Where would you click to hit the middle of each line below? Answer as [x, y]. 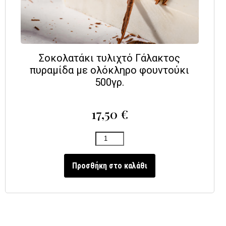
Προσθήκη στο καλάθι [109, 165]
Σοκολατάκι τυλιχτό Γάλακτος [110, 58]
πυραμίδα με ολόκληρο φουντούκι [110, 70]
